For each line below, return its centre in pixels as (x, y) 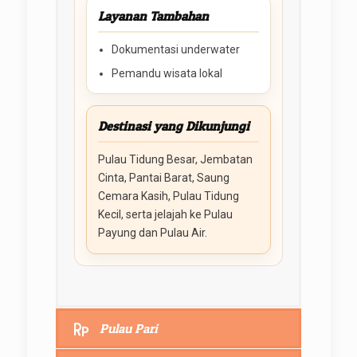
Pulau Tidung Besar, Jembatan (175, 159)
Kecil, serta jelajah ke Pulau (165, 214)
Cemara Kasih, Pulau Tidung (168, 196)
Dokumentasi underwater (175, 49)
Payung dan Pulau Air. (152, 232)
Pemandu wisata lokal (167, 73)
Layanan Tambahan (153, 16)
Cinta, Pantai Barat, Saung (163, 177)
